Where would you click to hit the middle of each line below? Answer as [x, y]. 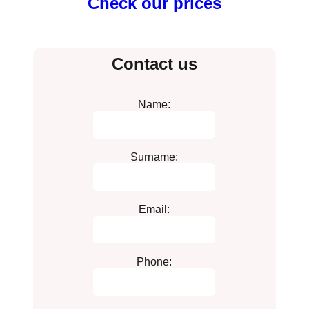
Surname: [154, 157]
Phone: [154, 261]
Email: [154, 209]
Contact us [154, 63]
